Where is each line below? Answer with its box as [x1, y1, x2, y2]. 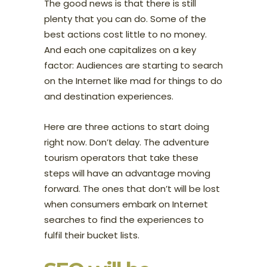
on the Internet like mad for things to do [44, 74, 222, 87]
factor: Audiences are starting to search [44, 58, 223, 72]
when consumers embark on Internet [44, 197, 208, 210]
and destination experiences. [44, 89, 173, 103]
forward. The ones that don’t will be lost [44, 182, 220, 195]
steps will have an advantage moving [44, 166, 210, 179]
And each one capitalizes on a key [44, 43, 196, 56]
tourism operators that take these [44, 151, 198, 164]
